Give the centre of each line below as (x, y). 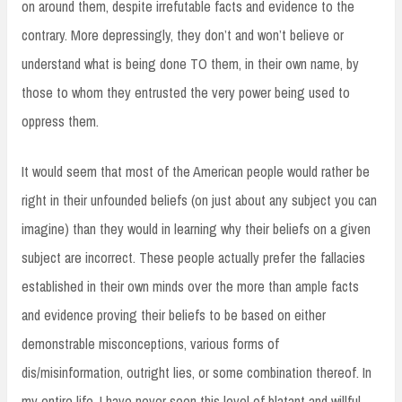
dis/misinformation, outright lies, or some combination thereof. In (197, 372)
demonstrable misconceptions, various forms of (150, 343)
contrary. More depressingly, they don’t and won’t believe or (183, 35)
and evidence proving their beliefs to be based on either (174, 315)
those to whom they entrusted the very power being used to (186, 92)
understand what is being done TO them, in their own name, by (190, 63)
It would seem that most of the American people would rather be (196, 171)
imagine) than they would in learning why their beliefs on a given (196, 228)
